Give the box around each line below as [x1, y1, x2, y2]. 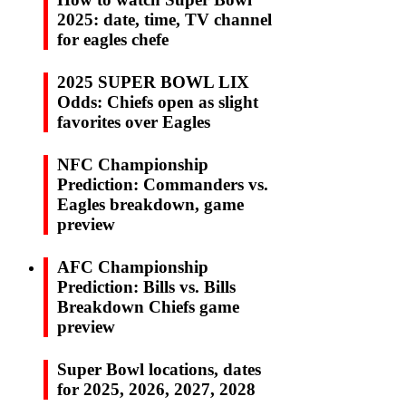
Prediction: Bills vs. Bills [57, 276, 236, 296]
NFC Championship [57, 154, 208, 174]
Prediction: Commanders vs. [57, 174, 268, 194]
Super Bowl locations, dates [57, 359, 261, 379]
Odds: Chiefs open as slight [57, 92, 258, 111]
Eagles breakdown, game [57, 194, 244, 214]
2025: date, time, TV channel [57, 9, 272, 29]
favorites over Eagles [57, 111, 210, 131]
